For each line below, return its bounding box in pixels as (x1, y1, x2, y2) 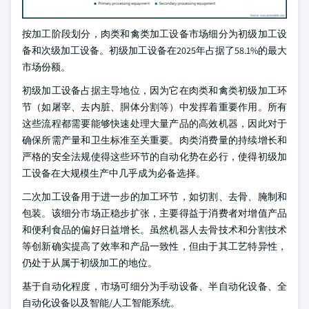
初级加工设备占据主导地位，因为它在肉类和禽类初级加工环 (22, 84, 287, 97)
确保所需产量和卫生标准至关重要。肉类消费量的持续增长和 (22, 134, 287, 147)
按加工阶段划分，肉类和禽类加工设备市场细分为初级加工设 (22, 28, 287, 41)
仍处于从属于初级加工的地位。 (22, 257, 157, 270)
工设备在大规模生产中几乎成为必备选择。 (22, 167, 206, 180)
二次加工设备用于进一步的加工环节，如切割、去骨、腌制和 (22, 190, 287, 203)
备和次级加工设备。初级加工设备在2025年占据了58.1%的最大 (22, 44, 287, 57)
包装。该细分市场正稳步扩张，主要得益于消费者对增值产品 (22, 207, 287, 220)
